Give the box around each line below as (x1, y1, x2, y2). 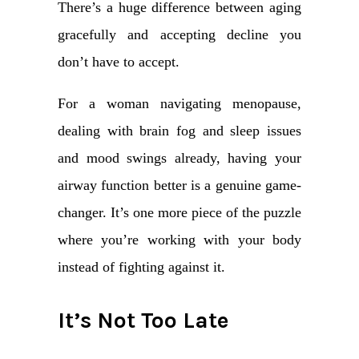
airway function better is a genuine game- (58, 177, 301, 194)
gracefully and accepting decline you (58, 26, 301, 43)
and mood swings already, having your (58, 150, 301, 167)
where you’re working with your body (58, 232, 301, 248)
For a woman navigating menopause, (58, 95, 301, 112)
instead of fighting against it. (58, 259, 225, 276)
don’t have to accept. (58, 54, 179, 71)
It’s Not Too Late (58, 307, 228, 334)
